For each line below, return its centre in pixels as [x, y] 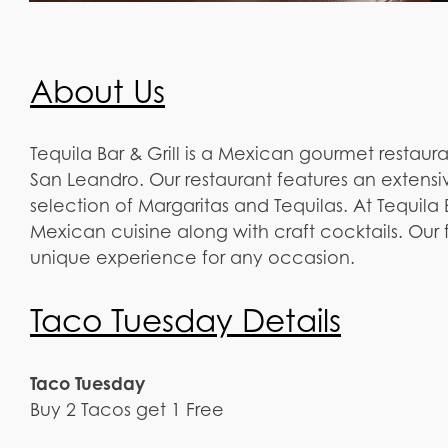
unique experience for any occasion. [192, 258]
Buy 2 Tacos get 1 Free [127, 410]
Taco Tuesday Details [185, 321]
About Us [97, 92]
